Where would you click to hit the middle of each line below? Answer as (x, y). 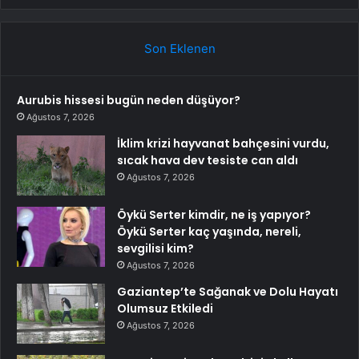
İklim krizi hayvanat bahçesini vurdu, (223, 143)
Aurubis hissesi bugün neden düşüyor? (129, 100)
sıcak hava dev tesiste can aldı (208, 160)
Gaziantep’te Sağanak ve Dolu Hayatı (228, 291)
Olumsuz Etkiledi (165, 308)
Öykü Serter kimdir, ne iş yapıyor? (214, 214)
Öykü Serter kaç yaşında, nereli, (209, 231)
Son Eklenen (179, 48)
